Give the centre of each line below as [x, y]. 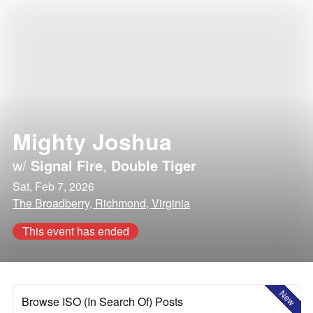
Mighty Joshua [92, 141]
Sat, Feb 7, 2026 [53, 186]
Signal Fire [67, 165]
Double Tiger [154, 165]
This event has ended [75, 231]
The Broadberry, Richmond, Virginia [101, 203]
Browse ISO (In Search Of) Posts [102, 301]
